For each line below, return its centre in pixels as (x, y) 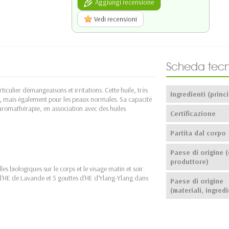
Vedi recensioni (115, 19)
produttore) (189, 161)
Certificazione (193, 113)
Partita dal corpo (198, 133)
